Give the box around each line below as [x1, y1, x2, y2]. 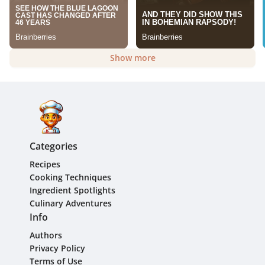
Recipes [30, 159, 60, 170]
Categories [30, 140, 77, 153]
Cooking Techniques [30, 172, 111, 183]
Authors [30, 230, 62, 241]
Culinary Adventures [30, 198, 112, 209]
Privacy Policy [30, 243, 85, 254]
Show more [109, 52, 156, 63]
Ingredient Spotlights [30, 185, 115, 196]
